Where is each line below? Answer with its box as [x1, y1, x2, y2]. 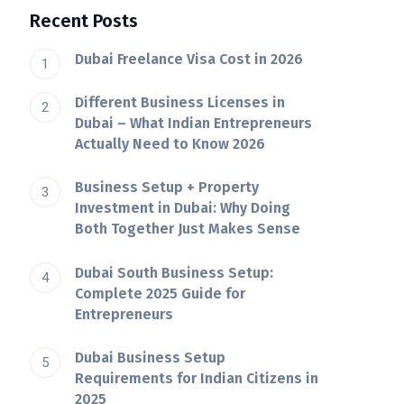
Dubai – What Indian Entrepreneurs [75, 114, 313, 132]
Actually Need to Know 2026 [75, 134, 266, 152]
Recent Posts [30, 9, 139, 32]
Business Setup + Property [75, 179, 260, 197]
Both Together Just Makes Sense [75, 220, 301, 238]
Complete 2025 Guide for [75, 284, 246, 302]
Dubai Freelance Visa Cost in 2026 [75, 50, 304, 68]
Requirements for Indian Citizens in [75, 370, 319, 388]
